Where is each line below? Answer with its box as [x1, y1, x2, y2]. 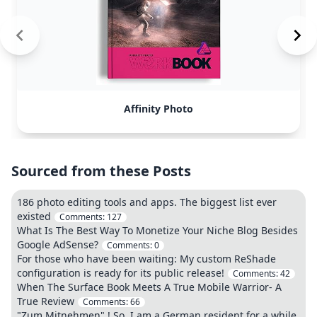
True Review [17, 294, 74, 308]
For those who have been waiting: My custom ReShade [17, 252, 276, 265]
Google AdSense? [17, 238, 98, 251]
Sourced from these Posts [11, 161, 191, 180]
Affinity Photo [124, 102, 193, 115]
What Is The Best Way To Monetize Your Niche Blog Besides [17, 224, 298, 237]
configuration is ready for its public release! [17, 266, 224, 279]
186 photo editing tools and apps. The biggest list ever [17, 195, 277, 209]
